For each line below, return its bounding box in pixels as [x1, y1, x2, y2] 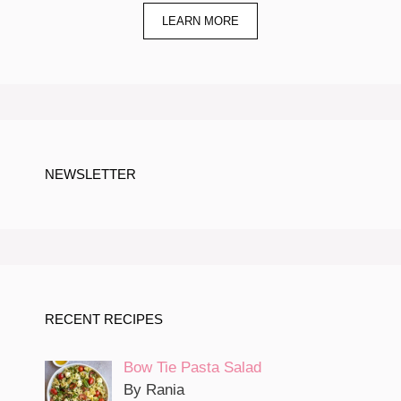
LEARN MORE [162, 13, 239, 28]
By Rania [123, 380, 184, 398]
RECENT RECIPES [45, 311, 163, 327]
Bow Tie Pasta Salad [123, 358, 261, 376]
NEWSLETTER [45, 166, 136, 182]
